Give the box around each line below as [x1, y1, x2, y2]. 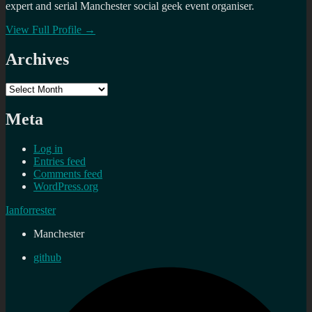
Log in [33, 142, 63, 155]
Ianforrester [6, 203, 56, 216]
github [33, 251, 61, 263]
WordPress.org [33, 180, 98, 192]
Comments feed [33, 167, 102, 180]
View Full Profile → [6, 24, 95, 36]
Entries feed [33, 155, 86, 167]
